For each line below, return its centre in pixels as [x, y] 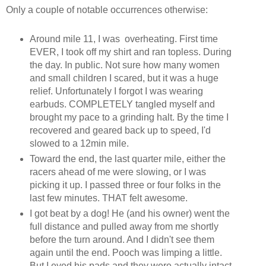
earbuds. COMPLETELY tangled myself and [122, 104]
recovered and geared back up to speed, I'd [120, 130]
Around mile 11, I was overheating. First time [123, 39]
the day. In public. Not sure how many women [124, 65]
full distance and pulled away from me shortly [124, 226]
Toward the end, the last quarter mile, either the [127, 159]
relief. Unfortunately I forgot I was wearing [116, 91]
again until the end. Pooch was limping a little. [126, 252]
